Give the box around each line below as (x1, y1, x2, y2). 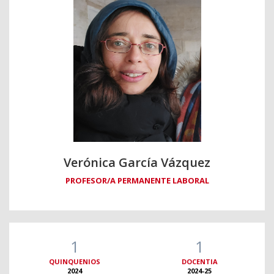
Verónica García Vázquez (64, 154, 210, 171)
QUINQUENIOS (49, 257, 100, 267)
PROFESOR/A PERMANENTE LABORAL (65, 175, 209, 187)
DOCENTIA (181, 257, 218, 267)
